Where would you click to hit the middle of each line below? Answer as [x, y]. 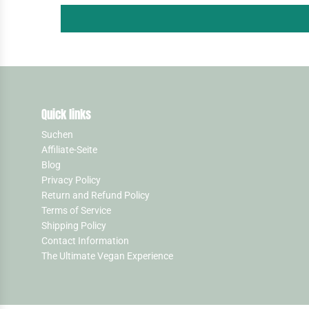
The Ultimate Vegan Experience [107, 256]
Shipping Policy [74, 226]
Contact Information [85, 241]
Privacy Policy [71, 180]
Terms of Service [76, 210]
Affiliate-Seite [69, 150]
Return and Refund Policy [96, 195]
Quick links [66, 114]
